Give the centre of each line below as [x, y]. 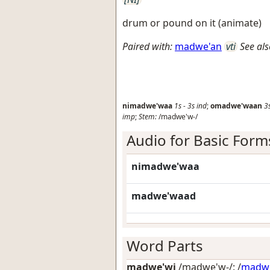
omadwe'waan [236, 105]
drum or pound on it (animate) [192, 23]
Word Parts [165, 245]
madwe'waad [164, 196]
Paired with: [147, 46]
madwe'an [198, 46]
